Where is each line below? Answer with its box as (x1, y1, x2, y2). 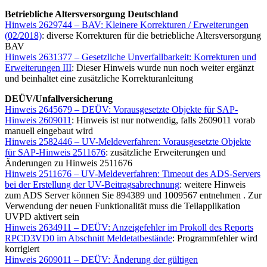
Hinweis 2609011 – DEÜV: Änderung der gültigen (5, 254, 198, 265)
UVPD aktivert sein (5, 212, 79, 222)
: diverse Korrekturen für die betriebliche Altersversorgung (42, 30, 261, 41)
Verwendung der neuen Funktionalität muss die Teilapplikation (5, 201, 240, 212)
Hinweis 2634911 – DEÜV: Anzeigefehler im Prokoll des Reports (5, 222, 253, 233)
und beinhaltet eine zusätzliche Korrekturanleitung (5, 73, 193, 84)
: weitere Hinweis (179, 179, 246, 190)
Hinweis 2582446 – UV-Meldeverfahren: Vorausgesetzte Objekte (5, 136, 251, 147)
